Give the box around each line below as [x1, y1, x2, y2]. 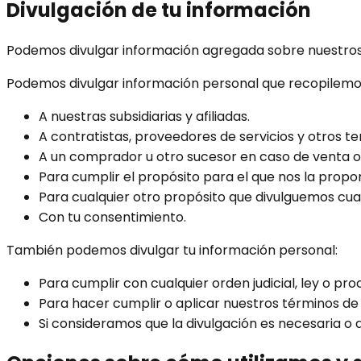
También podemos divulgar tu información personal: [6, 240, 338, 259]
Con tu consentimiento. [39, 207, 186, 226]
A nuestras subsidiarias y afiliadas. [39, 106, 250, 126]
